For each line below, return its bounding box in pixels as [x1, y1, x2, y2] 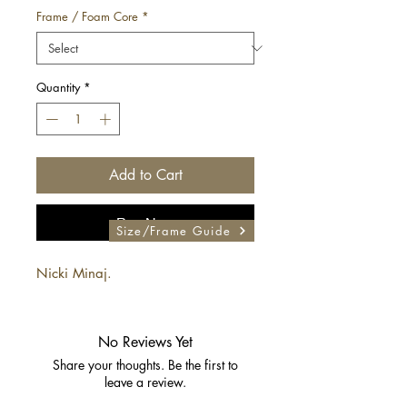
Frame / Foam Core [36, 8, 138, 25]
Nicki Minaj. [36, 263, 112, 282]
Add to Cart [108, 164, 183, 184]
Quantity [36, 79, 80, 96]
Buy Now [115, 213, 175, 231]
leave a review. [104, 372, 186, 391]
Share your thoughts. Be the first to [53, 355, 238, 373]
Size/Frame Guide [115, 223, 232, 240]
